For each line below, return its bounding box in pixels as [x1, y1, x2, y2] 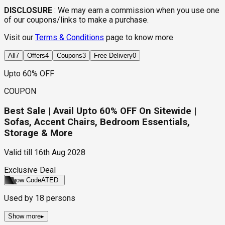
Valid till [4, 148, 32, 158]
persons [44, 193, 75, 203]
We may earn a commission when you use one [58, 6, 219, 15]
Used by [4, 193, 35, 203]
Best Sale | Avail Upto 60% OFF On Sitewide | [4, 105, 196, 117]
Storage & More [4, 127, 73, 139]
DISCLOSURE [4, 6, 52, 15]
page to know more [106, 33, 173, 42]
